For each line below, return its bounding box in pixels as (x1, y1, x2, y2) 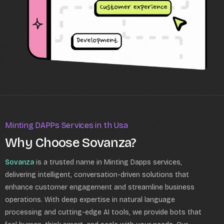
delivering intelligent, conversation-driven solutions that (5, 170, 189, 179)
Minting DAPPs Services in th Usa (5, 120, 128, 130)
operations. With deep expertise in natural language (5, 195, 175, 204)
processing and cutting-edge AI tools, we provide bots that (5, 207, 201, 216)
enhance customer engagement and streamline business (5, 182, 194, 191)
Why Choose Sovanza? (5, 134, 136, 150)
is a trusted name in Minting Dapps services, (34, 157, 182, 166)
